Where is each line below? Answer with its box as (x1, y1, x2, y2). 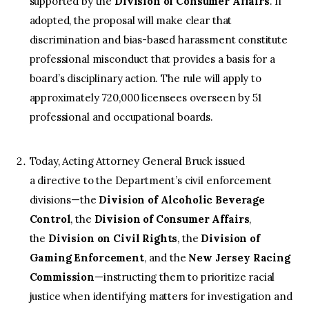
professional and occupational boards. (29, 110, 213, 124)
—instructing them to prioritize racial (94, 270, 275, 284)
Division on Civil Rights (48, 232, 178, 246)
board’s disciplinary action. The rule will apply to (29, 72, 261, 86)
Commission (29, 270, 94, 284)
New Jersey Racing (188, 251, 290, 265)
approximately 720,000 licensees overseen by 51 (29, 91, 261, 105)
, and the (143, 251, 189, 265)
